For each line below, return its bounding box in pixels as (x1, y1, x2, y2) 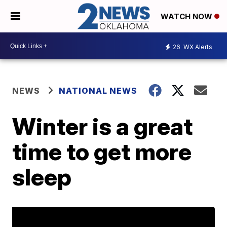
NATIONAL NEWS (59, 86, 138, 96)
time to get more (12, 137, 192, 166)
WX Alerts (182, 43, 212, 51)
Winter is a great (12, 112, 193, 141)
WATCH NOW (161, 12, 214, 22)
